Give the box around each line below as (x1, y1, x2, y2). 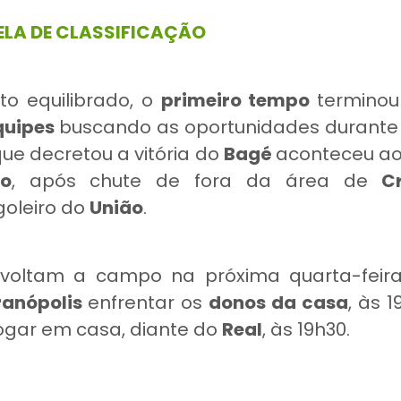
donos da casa (209, 290, 348, 315)
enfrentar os (81, 290, 209, 315)
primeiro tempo (160, 88, 317, 113)
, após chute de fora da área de (11, 168, 382, 193)
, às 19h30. (262, 317, 350, 342)
